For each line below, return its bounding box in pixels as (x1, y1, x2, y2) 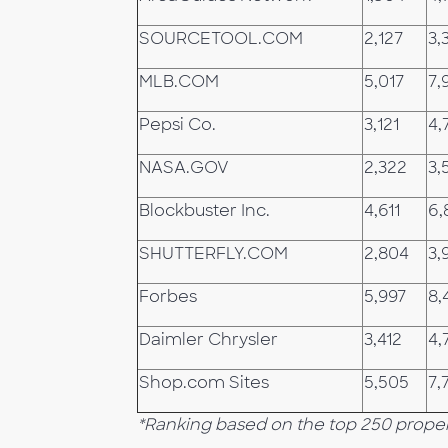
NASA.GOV (139, 157, 229, 178)
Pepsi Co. (139, 114, 216, 135)
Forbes (139, 286, 197, 307)
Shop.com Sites (139, 372, 269, 393)
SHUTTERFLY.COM (139, 243, 288, 264)
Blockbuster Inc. (139, 200, 270, 221)
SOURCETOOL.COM (139, 28, 303, 49)
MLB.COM (139, 71, 219, 92)
